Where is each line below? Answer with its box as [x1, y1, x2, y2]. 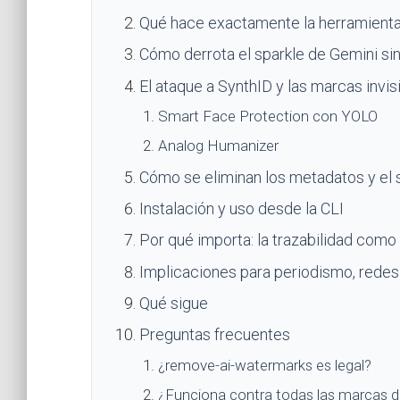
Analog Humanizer [157, 137, 279, 155]
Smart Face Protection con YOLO [157, 107, 378, 126]
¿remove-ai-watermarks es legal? [157, 355, 371, 374]
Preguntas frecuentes [138, 325, 290, 345]
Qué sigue [138, 293, 208, 312]
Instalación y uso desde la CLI [138, 199, 344, 218]
